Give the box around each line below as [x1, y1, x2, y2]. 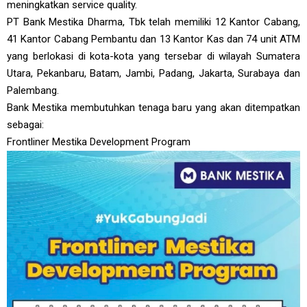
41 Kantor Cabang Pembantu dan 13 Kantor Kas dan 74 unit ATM [7, 33, 300, 45]
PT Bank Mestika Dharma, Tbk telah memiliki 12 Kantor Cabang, [7, 16, 300, 28]
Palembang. [7, 84, 59, 97]
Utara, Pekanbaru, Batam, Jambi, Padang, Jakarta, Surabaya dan [7, 67, 300, 79]
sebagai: [7, 119, 44, 131]
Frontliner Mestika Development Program [7, 136, 191, 148]
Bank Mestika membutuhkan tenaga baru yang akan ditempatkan [7, 101, 300, 114]
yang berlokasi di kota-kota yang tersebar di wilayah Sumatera [7, 50, 300, 62]
